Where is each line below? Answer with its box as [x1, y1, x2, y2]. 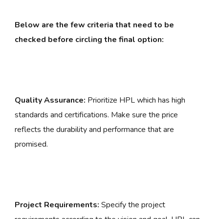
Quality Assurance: [15, 95, 86, 106]
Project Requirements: [15, 199, 99, 211]
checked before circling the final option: [15, 34, 164, 45]
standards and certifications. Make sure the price [15, 109, 178, 121]
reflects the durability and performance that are [15, 124, 174, 135]
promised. [15, 139, 48, 150]
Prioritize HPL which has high [86, 95, 185, 106]
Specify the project [99, 199, 165, 211]
